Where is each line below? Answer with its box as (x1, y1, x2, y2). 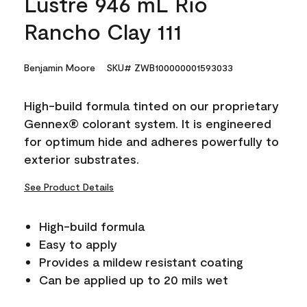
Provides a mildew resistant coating (39, 254, 243, 269)
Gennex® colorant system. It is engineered (24, 116, 271, 131)
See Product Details (24, 181, 114, 193)
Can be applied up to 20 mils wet (39, 272, 228, 287)
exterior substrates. (24, 151, 139, 167)
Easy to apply (39, 236, 117, 251)
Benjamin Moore (24, 62, 95, 73)
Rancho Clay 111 (24, 18, 182, 44)
